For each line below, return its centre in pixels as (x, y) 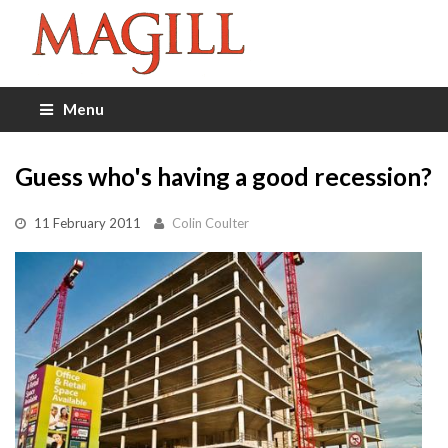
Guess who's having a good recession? (223, 176)
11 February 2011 (87, 222)
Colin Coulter (210, 222)
